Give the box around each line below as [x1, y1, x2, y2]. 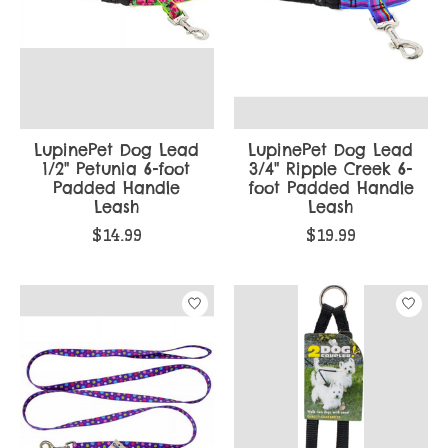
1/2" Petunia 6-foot [43, 158, 191, 179]
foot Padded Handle [247, 177, 414, 198]
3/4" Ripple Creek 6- [249, 158, 413, 179]
